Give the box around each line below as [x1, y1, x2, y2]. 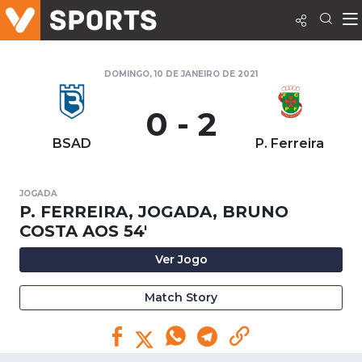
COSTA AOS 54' [19, 221, 147, 241]
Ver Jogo [154, 252, 208, 267]
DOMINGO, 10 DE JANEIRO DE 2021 [104, 69, 258, 79]
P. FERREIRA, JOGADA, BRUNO [19, 202, 288, 221]
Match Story [145, 290, 217, 305]
